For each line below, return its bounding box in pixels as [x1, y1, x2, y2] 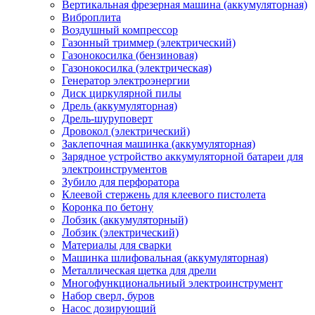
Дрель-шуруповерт [62, 112, 153, 124]
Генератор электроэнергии [62, 75, 190, 86]
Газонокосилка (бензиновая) [62, 49, 198, 61]
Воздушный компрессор [62, 24, 178, 36]
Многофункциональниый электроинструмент [62, 277, 283, 289]
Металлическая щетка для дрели [62, 264, 217, 276]
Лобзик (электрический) [62, 226, 179, 238]
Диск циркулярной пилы [62, 87, 181, 99]
